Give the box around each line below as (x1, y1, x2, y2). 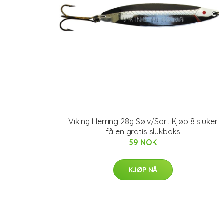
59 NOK (129, 137, 157, 147)
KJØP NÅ (128, 165, 157, 174)
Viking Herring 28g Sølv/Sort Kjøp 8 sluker (68, 116, 218, 126)
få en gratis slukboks (105, 127, 180, 136)
